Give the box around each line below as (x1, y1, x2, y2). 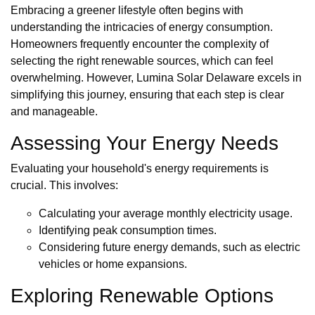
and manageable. (11, 105, 98, 118)
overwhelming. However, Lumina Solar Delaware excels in (11, 72, 302, 84)
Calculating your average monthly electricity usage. (39, 207, 292, 220)
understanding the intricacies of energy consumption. (11, 21, 273, 34)
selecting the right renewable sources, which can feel (11, 55, 274, 67)
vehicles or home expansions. (39, 258, 187, 271)
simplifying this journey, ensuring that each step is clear (11, 89, 284, 101)
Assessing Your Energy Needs (11, 132, 278, 155)
